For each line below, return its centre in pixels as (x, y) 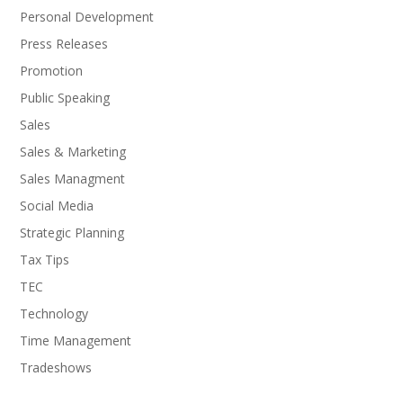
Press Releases (64, 44)
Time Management (76, 341)
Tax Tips (45, 260)
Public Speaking (65, 98)
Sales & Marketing (73, 152)
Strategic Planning (72, 233)
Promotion (52, 71)
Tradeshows (56, 368)
